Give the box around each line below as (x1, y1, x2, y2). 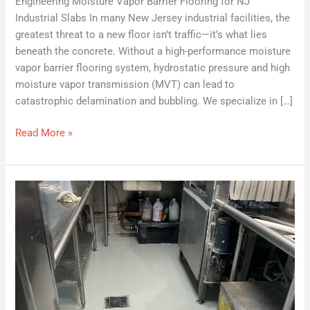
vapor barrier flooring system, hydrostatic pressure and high (15, 62, 291, 75)
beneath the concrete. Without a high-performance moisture (15, 45, 291, 58)
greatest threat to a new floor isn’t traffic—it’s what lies (15, 28, 268, 42)
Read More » (15, 127, 73, 140)
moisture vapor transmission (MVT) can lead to (15, 78, 235, 91)
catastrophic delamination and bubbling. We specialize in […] (15, 95, 293, 108)
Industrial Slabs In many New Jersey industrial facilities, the (15, 12, 291, 25)
